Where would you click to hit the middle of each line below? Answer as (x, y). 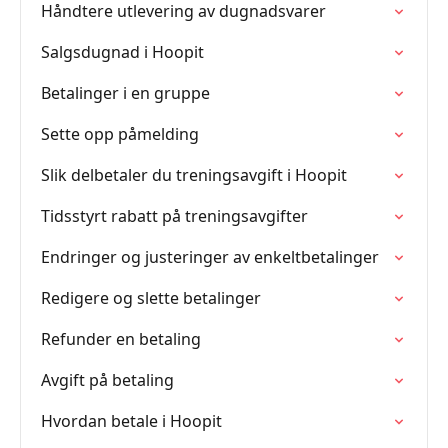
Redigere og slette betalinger (151, 298)
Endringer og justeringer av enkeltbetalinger (210, 257)
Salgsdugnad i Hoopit (122, 52)
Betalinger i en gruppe (125, 93)
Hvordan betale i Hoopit (131, 421)
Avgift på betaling (107, 380)
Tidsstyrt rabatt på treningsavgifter (174, 216)
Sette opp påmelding (120, 134)
